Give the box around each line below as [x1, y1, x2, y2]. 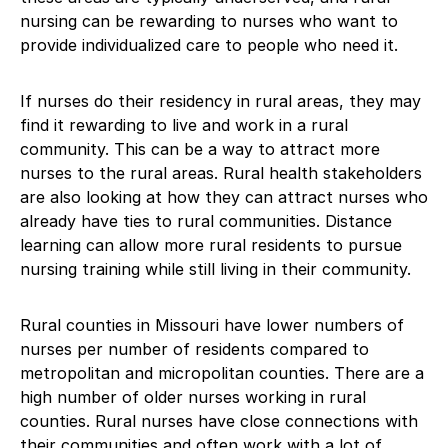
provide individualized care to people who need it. [20, 34, 398, 55]
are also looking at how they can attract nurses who [20, 186, 428, 207]
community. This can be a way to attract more [20, 138, 380, 159]
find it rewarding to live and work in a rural [20, 114, 348, 135]
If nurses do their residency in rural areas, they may [20, 90, 421, 111]
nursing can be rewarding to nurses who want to [20, 10, 398, 31]
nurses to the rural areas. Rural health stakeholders [20, 162, 422, 183]
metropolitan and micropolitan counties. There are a [20, 362, 424, 383]
